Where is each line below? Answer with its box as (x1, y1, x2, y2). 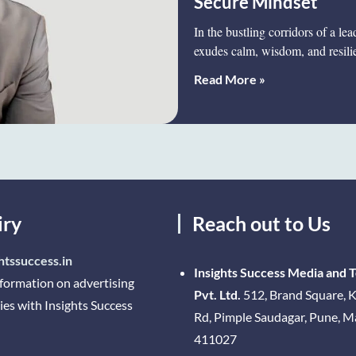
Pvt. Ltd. (194, 286, 241, 302)
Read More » (194, 72, 265, 87)
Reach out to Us (192, 211, 331, 235)
